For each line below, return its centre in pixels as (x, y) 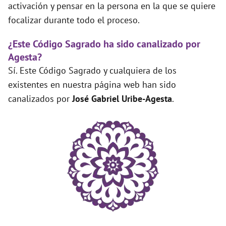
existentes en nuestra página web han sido (92, 85)
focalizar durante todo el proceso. (74, 20)
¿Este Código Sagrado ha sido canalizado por (104, 44)
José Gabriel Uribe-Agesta (122, 99)
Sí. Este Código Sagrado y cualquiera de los (92, 71)
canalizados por (40, 99)
